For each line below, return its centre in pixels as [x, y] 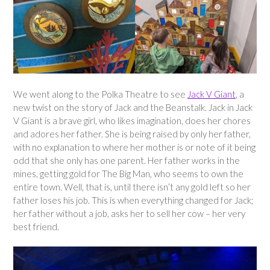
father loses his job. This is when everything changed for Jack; [133, 200]
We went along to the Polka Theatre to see [100, 94]
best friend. [36, 226]
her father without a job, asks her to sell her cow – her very [129, 213]
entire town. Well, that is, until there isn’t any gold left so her [132, 187]
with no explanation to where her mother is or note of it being [134, 147]
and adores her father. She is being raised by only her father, [132, 133]
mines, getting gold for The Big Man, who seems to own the [128, 173]
